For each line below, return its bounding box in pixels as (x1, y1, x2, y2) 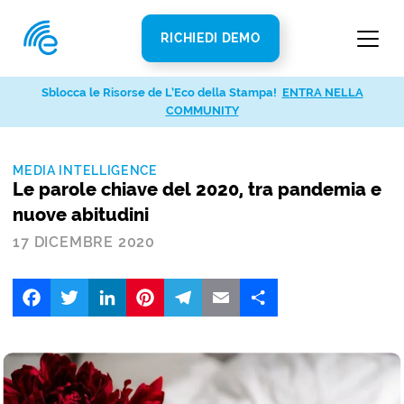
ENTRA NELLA (281, 86, 363, 99)
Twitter (88, 277, 134, 294)
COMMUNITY (165, 104, 239, 117)
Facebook (50, 277, 117, 294)
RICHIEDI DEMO (161, 31, 261, 45)
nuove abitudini (13, 205, 150, 225)
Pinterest (164, 277, 223, 294)
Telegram (202, 277, 268, 294)
